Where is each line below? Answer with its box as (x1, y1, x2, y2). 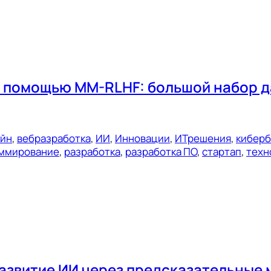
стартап (202, 144, 241, 158)
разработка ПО (125, 144, 197, 158)
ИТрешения (175, 131, 231, 145)
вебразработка (17, 131, 91, 145)
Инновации (115, 131, 170, 145)
